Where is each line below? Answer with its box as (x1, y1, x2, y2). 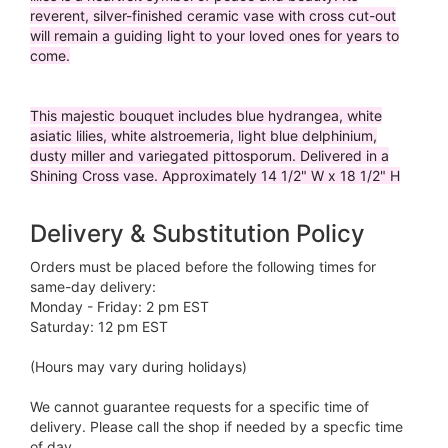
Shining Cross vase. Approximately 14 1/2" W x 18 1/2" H (30, 167, 400, 185)
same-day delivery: (30, 278, 156, 296)
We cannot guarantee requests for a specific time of (30, 398, 369, 416)
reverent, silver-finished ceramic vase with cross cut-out (30, 7, 396, 25)
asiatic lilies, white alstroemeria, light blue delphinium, (30, 127, 377, 145)
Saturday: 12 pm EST (30, 318, 168, 336)
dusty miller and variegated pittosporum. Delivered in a (30, 147, 389, 165)
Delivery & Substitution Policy (30, 219, 365, 249)
